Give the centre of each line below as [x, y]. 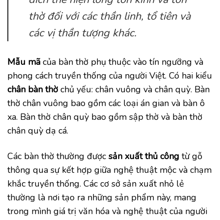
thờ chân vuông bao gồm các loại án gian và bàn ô [106, 103]
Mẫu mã [24, 62]
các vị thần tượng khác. [82, 33]
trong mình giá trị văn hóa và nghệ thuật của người [107, 211]
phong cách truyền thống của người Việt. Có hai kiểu [110, 76]
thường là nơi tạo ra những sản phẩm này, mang [102, 197]
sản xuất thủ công [144, 156]
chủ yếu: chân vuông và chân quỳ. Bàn [134, 90]
